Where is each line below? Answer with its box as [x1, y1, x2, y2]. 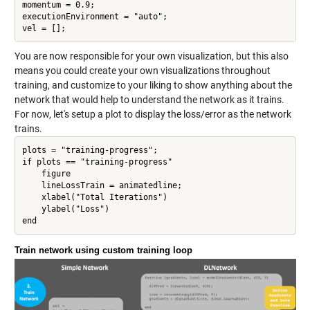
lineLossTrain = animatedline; [21, 180, 182, 190]
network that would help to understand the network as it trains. [14, 94, 284, 106]
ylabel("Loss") [21, 203, 109, 214]
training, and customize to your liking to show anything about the [14, 80, 292, 91]
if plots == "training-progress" [21, 156, 172, 167]
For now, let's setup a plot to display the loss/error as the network [14, 109, 291, 120]
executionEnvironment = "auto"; [21, 11, 167, 21]
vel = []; [21, 23, 66, 33]
